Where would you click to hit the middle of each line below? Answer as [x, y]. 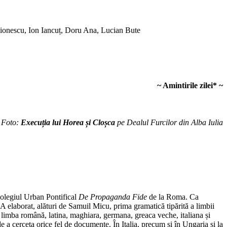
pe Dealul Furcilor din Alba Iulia [169, 123]
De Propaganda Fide [113, 197]
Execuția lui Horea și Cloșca [68, 123]
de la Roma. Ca [173, 197]
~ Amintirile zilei [185, 86]
